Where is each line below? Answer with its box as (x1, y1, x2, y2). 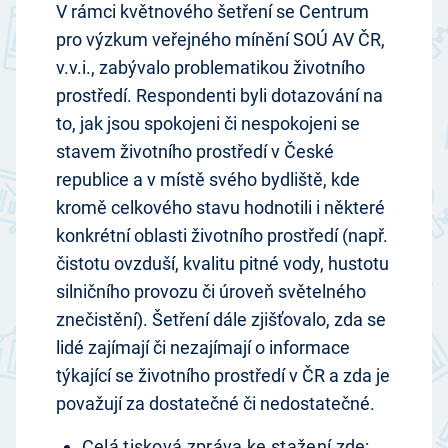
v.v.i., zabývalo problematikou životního (56, 57, 365, 79)
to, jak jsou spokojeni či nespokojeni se (56, 113, 360, 135)
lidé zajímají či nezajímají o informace (56, 337, 350, 359)
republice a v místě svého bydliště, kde (56, 169, 360, 191)
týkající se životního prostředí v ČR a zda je (56, 365, 390, 387)
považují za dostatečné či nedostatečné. (56, 393, 375, 415)
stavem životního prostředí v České (56, 141, 334, 163)
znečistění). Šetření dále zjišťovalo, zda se (56, 309, 386, 331)
